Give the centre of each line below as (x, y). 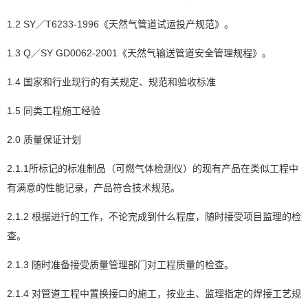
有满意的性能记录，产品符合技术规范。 (93, 188)
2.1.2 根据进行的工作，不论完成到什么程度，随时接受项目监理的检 (154, 217)
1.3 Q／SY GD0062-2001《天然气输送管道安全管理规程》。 (139, 53)
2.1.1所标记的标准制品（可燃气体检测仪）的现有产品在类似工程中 (153, 168)
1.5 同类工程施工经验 (54, 111)
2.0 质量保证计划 (44, 140)
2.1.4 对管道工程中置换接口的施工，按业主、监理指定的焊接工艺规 (154, 294)
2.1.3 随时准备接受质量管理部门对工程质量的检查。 (120, 265)
